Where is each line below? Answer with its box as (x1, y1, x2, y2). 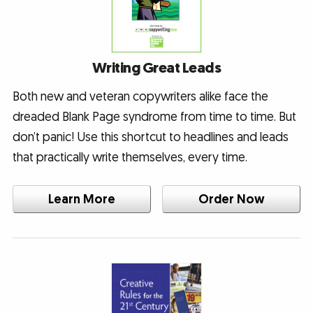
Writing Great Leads (92, 59, 221, 78)
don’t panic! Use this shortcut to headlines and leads (12, 129, 289, 146)
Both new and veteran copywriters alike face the (12, 89, 268, 105)
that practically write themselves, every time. (12, 150, 247, 166)
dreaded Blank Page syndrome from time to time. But (12, 109, 296, 126)
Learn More (48, 191, 115, 208)
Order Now (198, 191, 265, 208)
